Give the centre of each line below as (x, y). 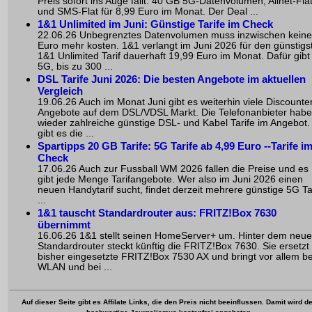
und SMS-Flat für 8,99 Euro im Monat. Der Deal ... (148, 11)
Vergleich (60, 91)
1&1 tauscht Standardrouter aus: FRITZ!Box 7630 (157, 212)
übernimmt (64, 224)
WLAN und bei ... (75, 267)
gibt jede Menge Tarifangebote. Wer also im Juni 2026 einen (170, 179)
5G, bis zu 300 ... (75, 66)
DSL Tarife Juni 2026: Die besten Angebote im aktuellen (172, 79)
